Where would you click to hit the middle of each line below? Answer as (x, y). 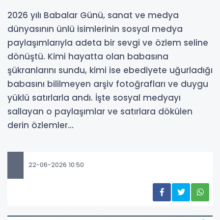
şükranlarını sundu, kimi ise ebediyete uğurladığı (110, 70)
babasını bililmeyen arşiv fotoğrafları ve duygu (108, 84)
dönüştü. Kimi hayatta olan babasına (88, 56)
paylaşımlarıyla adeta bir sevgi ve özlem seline (108, 42)
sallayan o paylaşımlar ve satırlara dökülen (100, 111)
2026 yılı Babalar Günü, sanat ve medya (93, 15)
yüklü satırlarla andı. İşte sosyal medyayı (94, 97)
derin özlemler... (41, 125)
